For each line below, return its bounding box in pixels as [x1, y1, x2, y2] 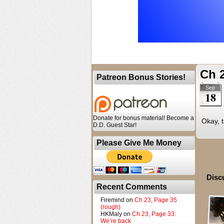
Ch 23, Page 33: [132, 210, 176, 217]
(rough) [100, 203, 120, 210]
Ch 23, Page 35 [134, 196, 177, 203]
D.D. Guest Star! [93, 121, 136, 128]
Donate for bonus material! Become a [93, 114, 194, 121]
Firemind [100, 196, 124, 203]
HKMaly [100, 210, 122, 217]
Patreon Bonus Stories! [96, 73, 185, 81]
